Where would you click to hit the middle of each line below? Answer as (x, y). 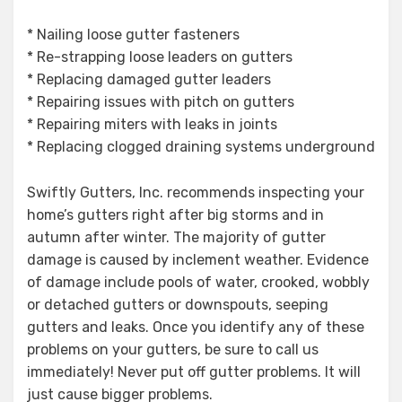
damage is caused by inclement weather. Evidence (198, 259)
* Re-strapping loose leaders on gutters (160, 57)
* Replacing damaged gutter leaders (149, 79)
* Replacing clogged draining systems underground (201, 146)
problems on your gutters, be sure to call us (173, 349)
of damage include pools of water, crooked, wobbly (198, 282)
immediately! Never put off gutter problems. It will (194, 371)
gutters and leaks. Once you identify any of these (196, 327)
